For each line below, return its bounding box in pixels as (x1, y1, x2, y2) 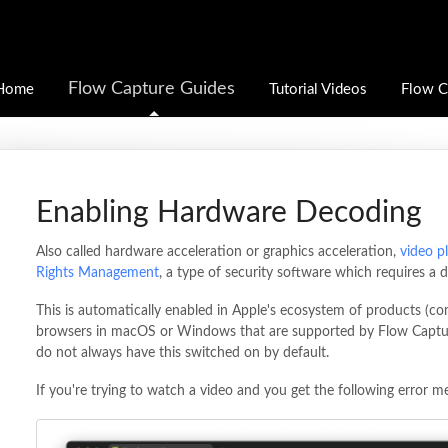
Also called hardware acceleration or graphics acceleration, (35, 245, 400, 259)
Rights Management (35, 266, 159, 280)
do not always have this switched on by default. (35, 346, 329, 360)
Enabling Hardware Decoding (35, 198, 422, 228)
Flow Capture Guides (68, 80, 235, 97)
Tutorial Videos (269, 82, 367, 97)
